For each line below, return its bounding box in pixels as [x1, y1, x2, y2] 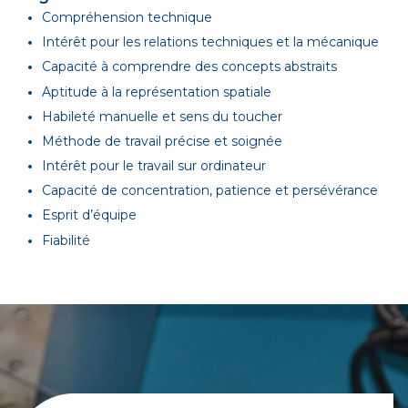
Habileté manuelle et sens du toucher [42, 107, 282, 125]
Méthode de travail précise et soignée [42, 132, 282, 149]
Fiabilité [42, 231, 90, 249]
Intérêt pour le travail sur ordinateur [42, 158, 266, 175]
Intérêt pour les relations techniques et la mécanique [42, 34, 379, 51]
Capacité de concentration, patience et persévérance [42, 182, 378, 199]
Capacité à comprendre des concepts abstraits [42, 58, 337, 76]
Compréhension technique [42, 8, 212, 25]
